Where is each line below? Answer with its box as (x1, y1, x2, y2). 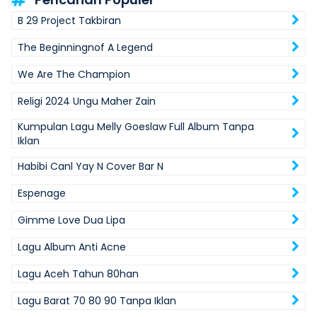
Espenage (18, 186, 66, 200)
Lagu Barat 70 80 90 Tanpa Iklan (18, 294, 176, 308)
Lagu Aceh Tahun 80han (18, 267, 139, 281)
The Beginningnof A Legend (18, 40, 153, 54)
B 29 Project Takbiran (18, 13, 121, 28)
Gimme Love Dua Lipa (18, 213, 125, 227)
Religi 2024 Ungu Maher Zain (18, 94, 156, 108)
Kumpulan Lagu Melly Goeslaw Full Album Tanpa (18, 120, 254, 134)
